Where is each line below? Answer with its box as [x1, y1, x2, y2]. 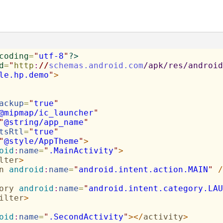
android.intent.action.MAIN [78, 165, 208, 174]
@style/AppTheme [3, 136, 79, 146]
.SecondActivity [48, 212, 123, 222]
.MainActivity [48, 146, 113, 155]
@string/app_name [3, 117, 84, 127]
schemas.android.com [48, 61, 143, 70]
